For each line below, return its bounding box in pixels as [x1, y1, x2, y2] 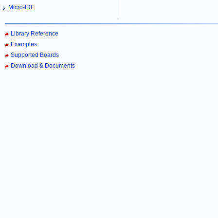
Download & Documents [11, 62, 75, 69]
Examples [11, 40, 37, 48]
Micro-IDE [8, 4, 35, 11]
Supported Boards [11, 51, 59, 58]
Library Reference [11, 30, 58, 37]
